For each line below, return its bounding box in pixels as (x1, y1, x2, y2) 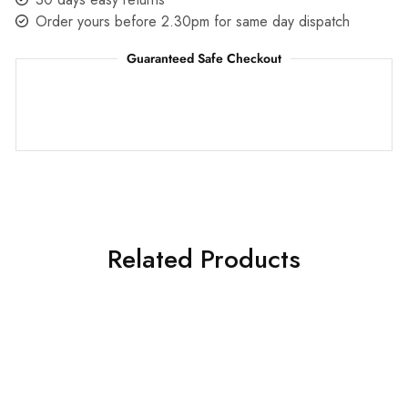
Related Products (107, 240, 301, 278)
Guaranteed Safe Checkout (127, 49, 281, 68)
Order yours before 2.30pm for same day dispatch (36, 11, 350, 33)
